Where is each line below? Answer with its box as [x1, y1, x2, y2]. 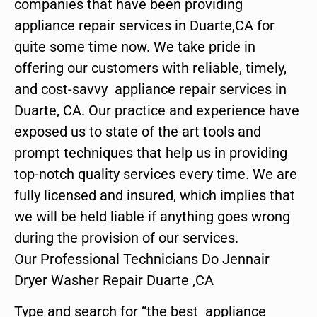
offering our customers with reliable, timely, [14, 59, 287, 76]
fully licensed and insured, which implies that [14, 186, 295, 204]
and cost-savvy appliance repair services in [14, 80, 287, 98]
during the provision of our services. [14, 229, 238, 246]
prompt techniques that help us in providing [14, 144, 287, 161]
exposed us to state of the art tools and [14, 122, 261, 140]
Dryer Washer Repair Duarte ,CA [14, 271, 214, 289]
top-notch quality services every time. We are [14, 165, 297, 183]
